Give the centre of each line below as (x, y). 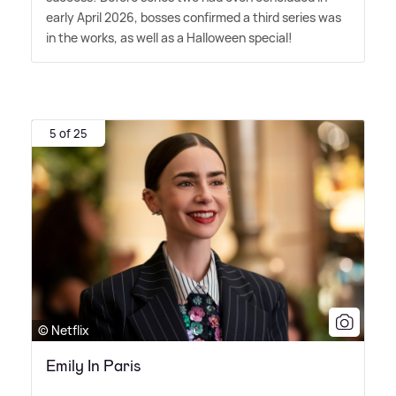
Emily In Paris (94, 366)
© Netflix (64, 331)
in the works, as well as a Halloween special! (169, 37)
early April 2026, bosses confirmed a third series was (194, 17)
